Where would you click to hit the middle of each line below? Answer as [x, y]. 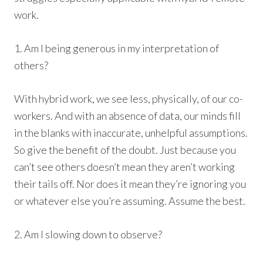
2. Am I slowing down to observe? [88, 235]
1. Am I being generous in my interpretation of [117, 48]
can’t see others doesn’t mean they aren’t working [125, 167]
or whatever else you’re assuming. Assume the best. [130, 201]
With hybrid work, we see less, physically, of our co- [129, 99]
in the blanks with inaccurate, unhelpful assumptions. [131, 133]
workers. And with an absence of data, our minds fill [128, 116]
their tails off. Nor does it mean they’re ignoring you [130, 184]
